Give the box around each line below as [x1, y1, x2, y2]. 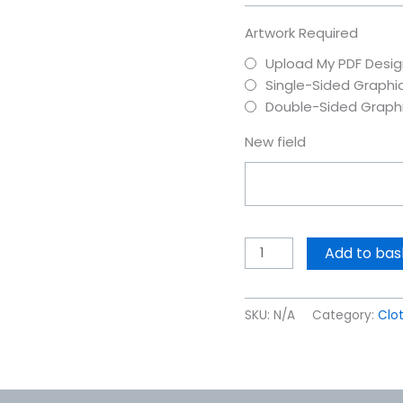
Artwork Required [245, 23, 358, 43]
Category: [312, 306, 378, 324]
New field [245, 132, 306, 152]
